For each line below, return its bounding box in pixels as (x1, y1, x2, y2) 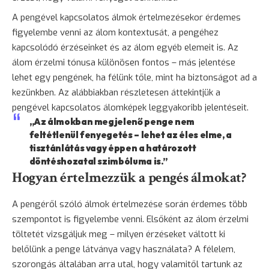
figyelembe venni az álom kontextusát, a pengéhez (12, 26, 219, 38)
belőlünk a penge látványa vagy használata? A (12, 243, 203, 255)
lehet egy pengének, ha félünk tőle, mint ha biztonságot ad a (12, 71, 257, 83)
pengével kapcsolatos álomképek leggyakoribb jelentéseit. (12, 101, 249, 113)
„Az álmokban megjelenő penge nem (29, 115, 195, 127)
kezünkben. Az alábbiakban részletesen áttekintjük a (12, 86, 220, 98)
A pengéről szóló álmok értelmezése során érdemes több (12, 198, 247, 210)
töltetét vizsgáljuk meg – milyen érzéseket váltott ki (12, 228, 225, 240)
